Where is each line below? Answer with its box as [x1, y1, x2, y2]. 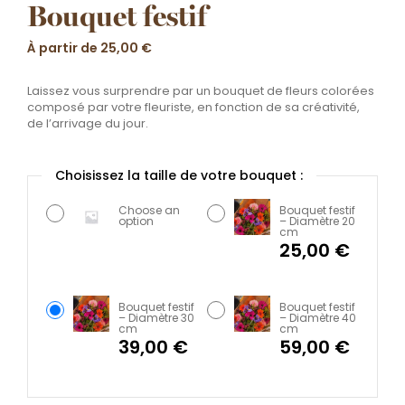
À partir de [27, 39, 100, 58]
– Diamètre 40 [279, 310, 356, 326]
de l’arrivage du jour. [27, 115, 148, 133]
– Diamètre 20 [279, 213, 355, 230]
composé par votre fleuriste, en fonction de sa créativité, [27, 99, 360, 117]
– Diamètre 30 [118, 310, 194, 326]
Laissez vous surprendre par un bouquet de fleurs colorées [27, 82, 374, 100]
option [118, 213, 154, 230]
